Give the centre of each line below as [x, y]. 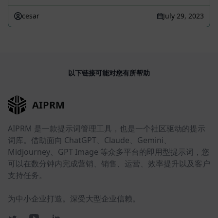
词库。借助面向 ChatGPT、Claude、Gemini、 [90, 140]
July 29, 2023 [183, 16]
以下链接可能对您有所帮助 [109, 73]
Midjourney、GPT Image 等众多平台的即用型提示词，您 [109, 152]
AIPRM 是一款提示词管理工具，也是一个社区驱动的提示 [107, 129]
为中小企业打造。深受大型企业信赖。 [74, 199]
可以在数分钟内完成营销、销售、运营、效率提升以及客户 [109, 164]
